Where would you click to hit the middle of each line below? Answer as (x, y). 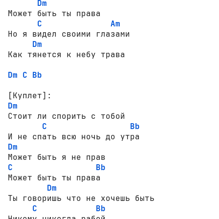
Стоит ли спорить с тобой (66, 116)
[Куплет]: (30, 95)
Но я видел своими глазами (69, 34)
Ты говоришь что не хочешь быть (81, 198)
